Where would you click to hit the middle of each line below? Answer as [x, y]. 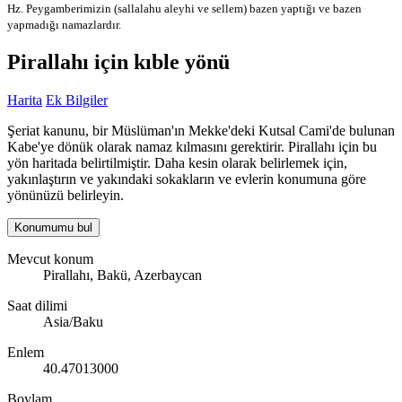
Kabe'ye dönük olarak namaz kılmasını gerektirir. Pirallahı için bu [192, 147]
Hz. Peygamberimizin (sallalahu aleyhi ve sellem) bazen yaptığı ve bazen [184, 9]
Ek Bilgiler [77, 100]
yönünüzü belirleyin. [66, 196]
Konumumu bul [53, 228]
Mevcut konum [50, 259]
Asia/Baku [73, 322]
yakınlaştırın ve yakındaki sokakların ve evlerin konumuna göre [187, 179]
